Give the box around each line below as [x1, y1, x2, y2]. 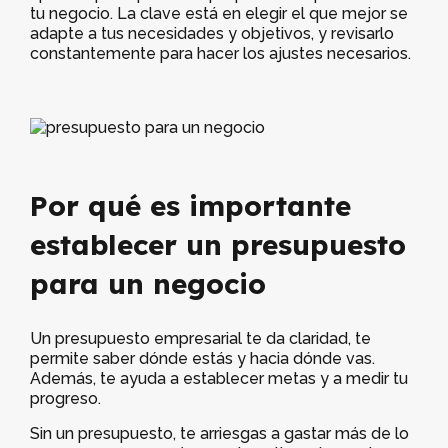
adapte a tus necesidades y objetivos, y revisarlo [30, 23, 394, 43]
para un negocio [30, 266, 266, 302]
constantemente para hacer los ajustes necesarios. [30, 43, 411, 63]
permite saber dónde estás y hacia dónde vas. [30, 349, 375, 369]
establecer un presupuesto [30, 227, 406, 263]
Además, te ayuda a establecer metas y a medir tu [30, 369, 408, 389]
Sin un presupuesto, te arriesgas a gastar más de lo [30, 423, 409, 443]
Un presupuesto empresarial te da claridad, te [30, 329, 371, 349]
